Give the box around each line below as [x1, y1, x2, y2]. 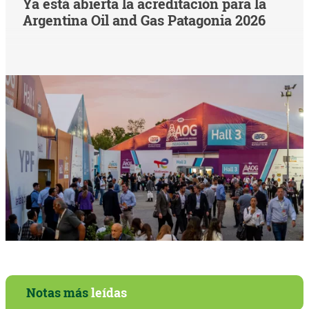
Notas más [26, 284, 91, 301]
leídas [91, 284, 127, 301]
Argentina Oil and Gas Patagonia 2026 [23, 11, 266, 30]
